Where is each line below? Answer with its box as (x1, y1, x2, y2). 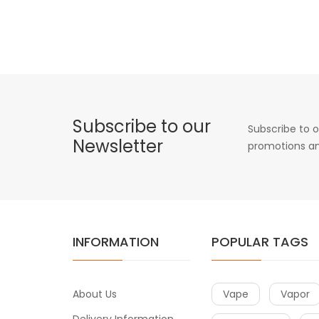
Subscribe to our (73, 114, 211, 138)
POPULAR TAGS (211, 232, 308, 251)
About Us (73, 286, 117, 301)
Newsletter (73, 134, 163, 158)
